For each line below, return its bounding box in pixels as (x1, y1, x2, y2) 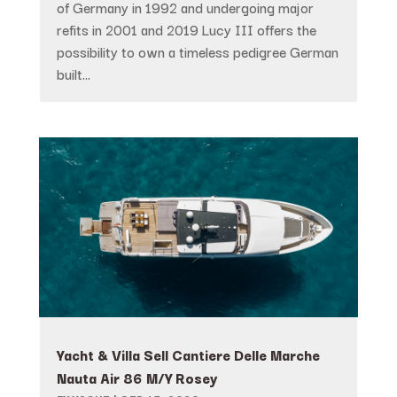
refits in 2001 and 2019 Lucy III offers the (56, 19, 316, 40)
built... (56, 63, 90, 84)
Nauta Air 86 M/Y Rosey (56, 367, 218, 389)
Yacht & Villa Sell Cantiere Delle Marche (56, 344, 320, 366)
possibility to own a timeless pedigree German (56, 41, 339, 62)
